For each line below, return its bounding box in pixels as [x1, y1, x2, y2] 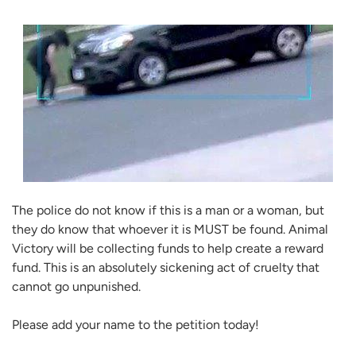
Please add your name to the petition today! [12, 317, 259, 333]
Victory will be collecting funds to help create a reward [12, 240, 323, 256]
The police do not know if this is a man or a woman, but [12, 202, 324, 218]
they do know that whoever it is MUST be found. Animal [12, 221, 328, 237]
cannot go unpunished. [12, 278, 141, 294]
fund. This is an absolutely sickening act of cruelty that [12, 259, 319, 275]
